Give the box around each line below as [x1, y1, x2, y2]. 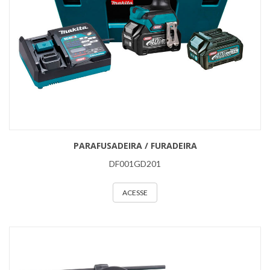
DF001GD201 [109, 159, 161, 169]
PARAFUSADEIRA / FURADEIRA [73, 140, 197, 151]
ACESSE [122, 188, 148, 197]
